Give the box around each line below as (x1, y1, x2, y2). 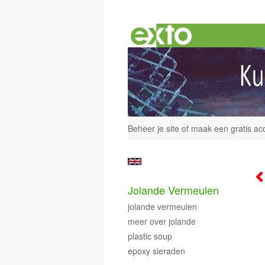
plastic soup (128, 230, 172, 242)
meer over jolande (128, 215, 196, 227)
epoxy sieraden (128, 244, 185, 257)
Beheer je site (128, 122, 179, 134)
